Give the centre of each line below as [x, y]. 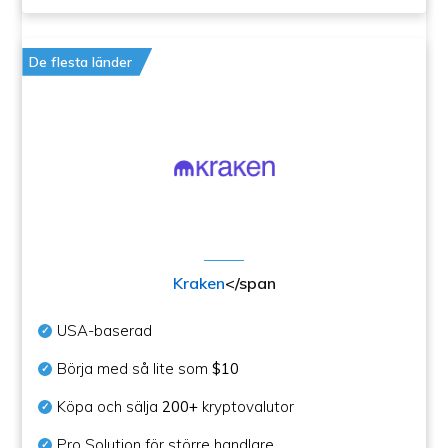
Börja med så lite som [135, 368]
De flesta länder [81, 61]
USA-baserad [105, 330]
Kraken [198, 282]
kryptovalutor [246, 406]
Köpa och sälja [110, 406]
